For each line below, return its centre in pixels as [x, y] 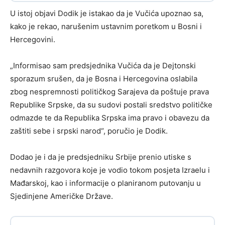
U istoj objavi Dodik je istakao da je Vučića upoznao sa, [107, 14]
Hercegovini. [33, 40]
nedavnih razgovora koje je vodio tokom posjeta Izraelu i [110, 170]
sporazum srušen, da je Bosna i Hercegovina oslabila [104, 79]
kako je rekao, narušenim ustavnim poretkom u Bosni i [106, 27]
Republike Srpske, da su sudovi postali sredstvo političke [111, 105]
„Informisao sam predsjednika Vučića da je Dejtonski [103, 66]
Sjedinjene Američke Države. [62, 196]
